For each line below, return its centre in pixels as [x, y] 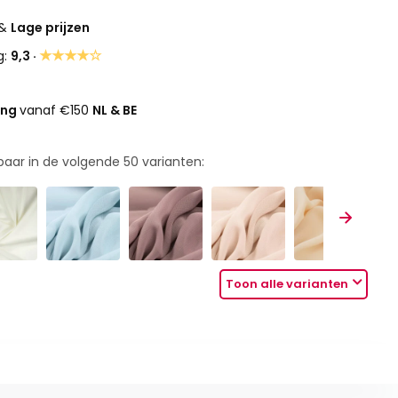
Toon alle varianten [287, 284]
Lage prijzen [51, 28]
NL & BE [115, 110]
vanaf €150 [56, 110]
